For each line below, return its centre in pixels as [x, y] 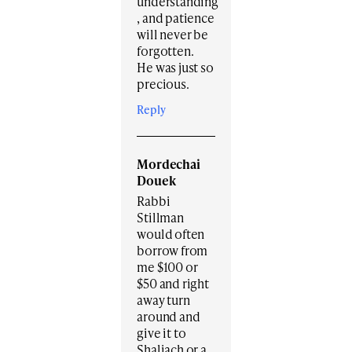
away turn [163, 300]
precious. [163, 84]
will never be [172, 35]
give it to [161, 333]
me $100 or [167, 267]
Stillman [160, 218]
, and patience [176, 18]
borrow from [172, 251]
